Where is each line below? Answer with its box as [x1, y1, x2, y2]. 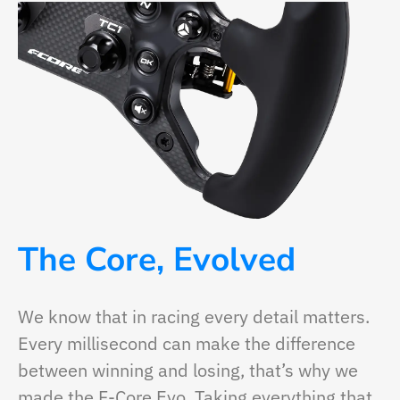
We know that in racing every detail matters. [18, 304, 370, 329]
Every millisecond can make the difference [18, 331, 355, 356]
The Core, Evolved [18, 237, 296, 283]
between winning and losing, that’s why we [18, 358, 358, 383]
